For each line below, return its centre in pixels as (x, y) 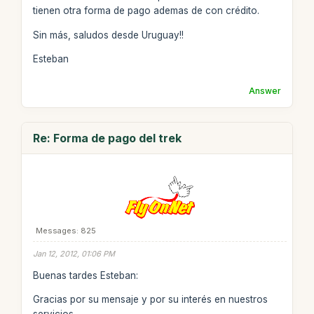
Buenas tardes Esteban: (85, 275)
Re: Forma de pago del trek (107, 138)
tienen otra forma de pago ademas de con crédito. (146, 11)
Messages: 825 (66, 231)
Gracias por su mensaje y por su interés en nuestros (150, 299)
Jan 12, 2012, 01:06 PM (74, 254)
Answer (265, 91)
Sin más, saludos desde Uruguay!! (108, 35)
